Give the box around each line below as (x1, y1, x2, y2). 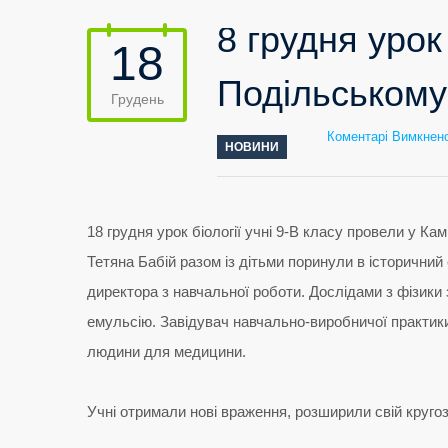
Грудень (110, 91, 164, 107)
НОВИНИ (225, 140, 279, 154)
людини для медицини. (87, 343, 246, 360)
